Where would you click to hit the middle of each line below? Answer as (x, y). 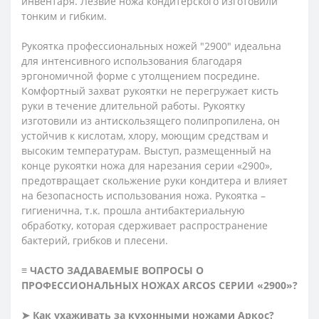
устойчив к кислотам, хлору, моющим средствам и (145, 135)
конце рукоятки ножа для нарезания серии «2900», (147, 165)
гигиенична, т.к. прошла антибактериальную (133, 210)
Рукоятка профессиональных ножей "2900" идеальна (151, 46)
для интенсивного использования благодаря (132, 61)
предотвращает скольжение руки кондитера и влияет (155, 180)
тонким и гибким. (64, 16)
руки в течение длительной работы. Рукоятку (133, 105)
